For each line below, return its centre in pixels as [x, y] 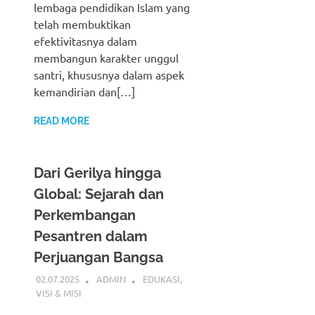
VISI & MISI [58, 292]
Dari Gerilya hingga [97, 173]
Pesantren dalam [91, 236]
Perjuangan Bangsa [98, 257]
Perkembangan [85, 215]
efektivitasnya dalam [85, 40]
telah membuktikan [82, 24]
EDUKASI [161, 279]
